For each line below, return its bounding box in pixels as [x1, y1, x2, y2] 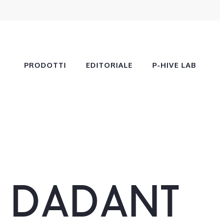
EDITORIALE [85, 60, 133, 70]
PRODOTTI [24, 60, 66, 70]
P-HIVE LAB [152, 60, 196, 70]
